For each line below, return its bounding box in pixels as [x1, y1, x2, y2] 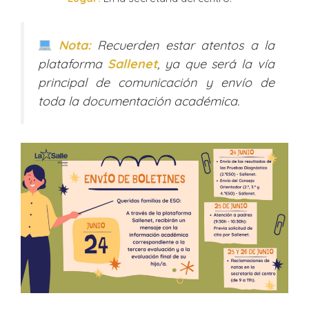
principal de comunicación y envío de [38, 74, 275, 90]
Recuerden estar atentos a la [90, 37, 275, 53]
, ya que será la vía [157, 55, 275, 72]
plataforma [38, 55, 108, 72]
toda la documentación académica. [38, 92, 239, 109]
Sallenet [107, 55, 157, 72]
